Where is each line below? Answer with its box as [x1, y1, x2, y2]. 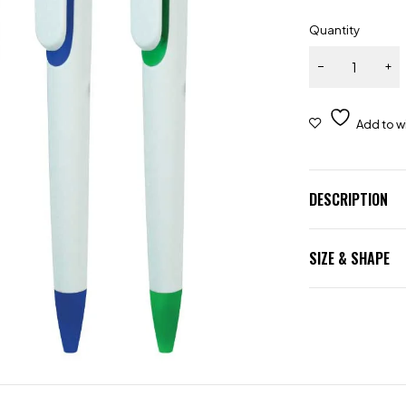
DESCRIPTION [309, 188, 389, 210]
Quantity [309, 23, 361, 37]
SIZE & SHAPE [309, 247, 391, 269]
